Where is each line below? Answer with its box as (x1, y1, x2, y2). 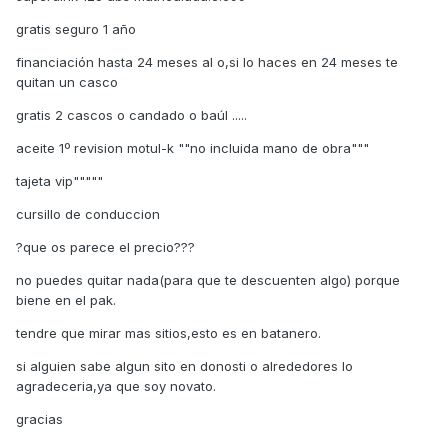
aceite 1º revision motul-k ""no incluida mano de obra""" (16, 140, 369, 157)
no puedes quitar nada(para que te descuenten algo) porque (16, 272, 400, 289)
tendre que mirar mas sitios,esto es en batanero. (16, 325, 321, 342)
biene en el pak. (16, 292, 116, 309)
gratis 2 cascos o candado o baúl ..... (16, 107, 247, 124)
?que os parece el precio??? (16, 239, 195, 256)
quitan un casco (16, 74, 118, 91)
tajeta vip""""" (16, 173, 103, 190)
